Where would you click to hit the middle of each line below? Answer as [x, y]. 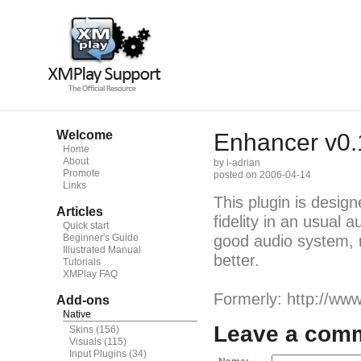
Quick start [86, 226]
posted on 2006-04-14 [262, 175]
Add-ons [83, 300]
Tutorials [82, 262]
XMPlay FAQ [90, 274]
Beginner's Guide [101, 238]
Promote [81, 173]
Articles [80, 212]
